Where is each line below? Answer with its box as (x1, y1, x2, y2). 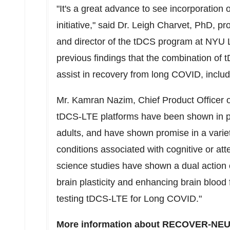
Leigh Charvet (132, 20, 189, 30)
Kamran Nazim (72, 95, 133, 105)
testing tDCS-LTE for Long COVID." (56, 194, 202, 204)
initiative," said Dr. (56, 20, 132, 30)
